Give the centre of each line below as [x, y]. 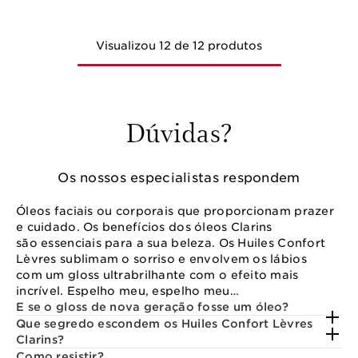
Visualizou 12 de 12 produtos [179, 46]
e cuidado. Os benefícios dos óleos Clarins [144, 227]
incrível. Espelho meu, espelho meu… [127, 290]
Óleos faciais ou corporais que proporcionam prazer [175, 211]
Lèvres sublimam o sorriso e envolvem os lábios [161, 259]
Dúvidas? [179, 132]
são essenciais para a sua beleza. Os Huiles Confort [171, 243]
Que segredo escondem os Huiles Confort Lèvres [165, 323]
